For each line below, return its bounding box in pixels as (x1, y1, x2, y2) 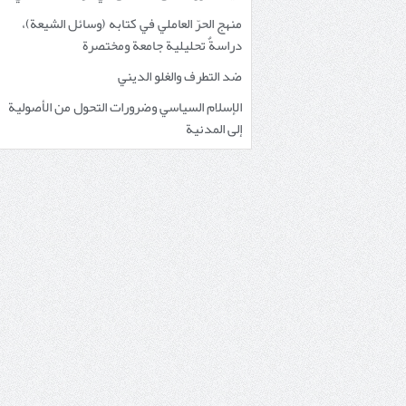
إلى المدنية (186, 115, 242, 143)
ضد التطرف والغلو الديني (118, 63, 242, 91)
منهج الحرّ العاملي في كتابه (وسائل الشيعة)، (22, 10, 242, 38)
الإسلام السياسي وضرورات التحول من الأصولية (8, 93, 242, 121)
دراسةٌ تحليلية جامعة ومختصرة (82, 32, 242, 60)
